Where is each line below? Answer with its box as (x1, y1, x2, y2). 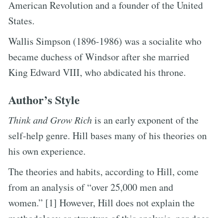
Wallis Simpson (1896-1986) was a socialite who (8, 34, 201, 48)
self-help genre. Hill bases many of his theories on (8, 128, 207, 142)
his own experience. (8, 144, 86, 158)
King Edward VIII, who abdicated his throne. (8, 65, 186, 79)
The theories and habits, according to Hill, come (8, 164, 199, 178)
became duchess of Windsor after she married (8, 50, 189, 63)
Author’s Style (8, 91, 80, 108)
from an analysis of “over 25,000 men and (8, 180, 173, 194)
